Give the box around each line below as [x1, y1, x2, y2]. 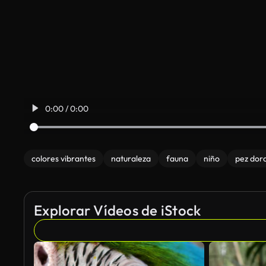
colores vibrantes [31, 153, 96, 164]
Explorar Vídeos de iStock [34, 201, 201, 219]
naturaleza [111, 153, 151, 164]
